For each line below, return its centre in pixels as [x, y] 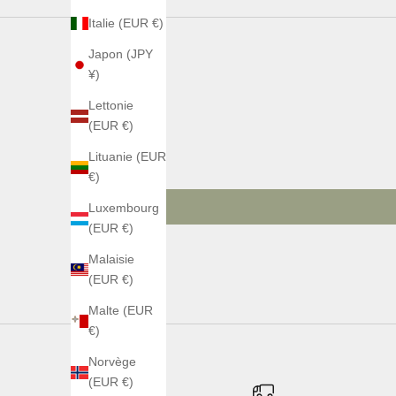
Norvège [112, 362]
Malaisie [111, 259]
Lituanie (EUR [127, 157]
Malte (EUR [121, 311]
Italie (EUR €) [126, 23]
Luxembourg [124, 208]
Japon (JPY [121, 54]
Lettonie [111, 106]
